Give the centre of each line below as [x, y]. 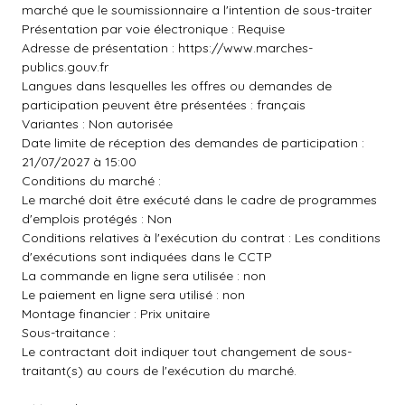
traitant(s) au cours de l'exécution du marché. [159, 371]
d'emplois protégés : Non [97, 219]
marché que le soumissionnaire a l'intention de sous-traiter [197, 10]
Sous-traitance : [69, 333]
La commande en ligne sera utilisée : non [144, 276]
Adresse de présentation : [100, 48]
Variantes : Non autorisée [97, 124]
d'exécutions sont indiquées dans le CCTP [147, 257]
